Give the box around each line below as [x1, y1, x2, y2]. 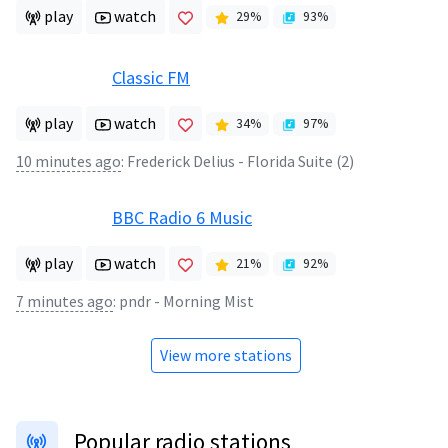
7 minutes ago [16, 292, 113, 312]
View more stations [160, 346, 292, 366]
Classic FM [112, 66, 190, 90]
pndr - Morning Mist [119, 292, 254, 312]
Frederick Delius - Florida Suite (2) [127, 152, 354, 172]
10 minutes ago [16, 152, 121, 172]
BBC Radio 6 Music [112, 206, 252, 230]
